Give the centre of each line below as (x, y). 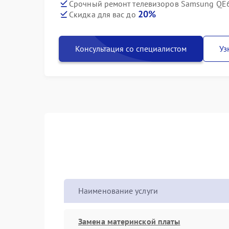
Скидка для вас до (104, 14)
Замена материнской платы (129, 221)
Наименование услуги (118, 191)
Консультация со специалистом (131, 49)
